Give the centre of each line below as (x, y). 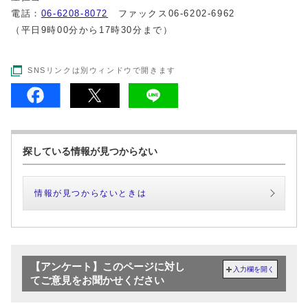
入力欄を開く (254, 269)
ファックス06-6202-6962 (172, 14)
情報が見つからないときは (91, 194)
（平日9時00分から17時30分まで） (97, 30)
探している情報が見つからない (90, 152)
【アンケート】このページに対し (108, 267)
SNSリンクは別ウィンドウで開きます (102, 70)
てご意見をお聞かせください (97, 281)
